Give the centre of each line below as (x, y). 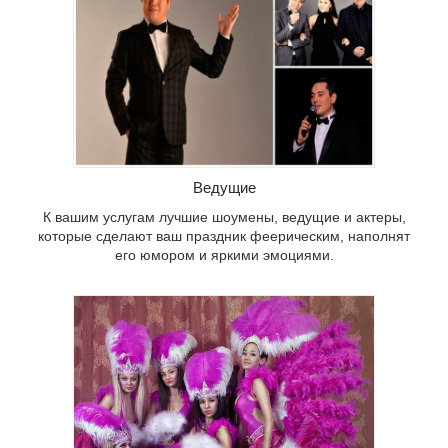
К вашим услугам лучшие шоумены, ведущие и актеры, (224, 217)
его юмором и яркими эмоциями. (224, 255)
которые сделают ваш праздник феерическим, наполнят (224, 236)
